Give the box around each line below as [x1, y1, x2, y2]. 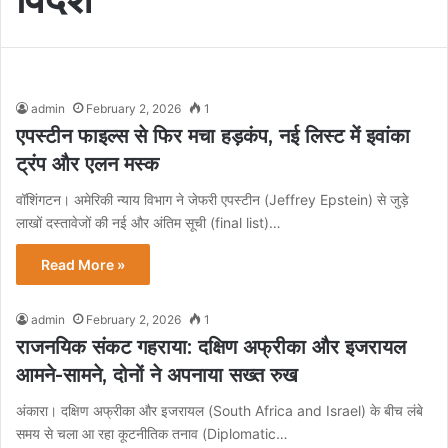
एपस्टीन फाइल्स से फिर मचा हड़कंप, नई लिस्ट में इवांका [16, 123, 410, 148]
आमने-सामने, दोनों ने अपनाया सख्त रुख [16, 362, 298, 387]
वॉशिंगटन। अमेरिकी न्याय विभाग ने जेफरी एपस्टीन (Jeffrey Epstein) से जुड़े [16, 190, 409, 208]
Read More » [41, 255, 125, 273]
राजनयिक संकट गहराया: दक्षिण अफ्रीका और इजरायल [16, 334, 406, 359]
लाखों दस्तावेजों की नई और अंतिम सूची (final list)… [16, 213, 281, 231]
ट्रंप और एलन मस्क [16, 151, 159, 176]
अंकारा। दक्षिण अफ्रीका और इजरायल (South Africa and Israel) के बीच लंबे [16, 401, 423, 419]
